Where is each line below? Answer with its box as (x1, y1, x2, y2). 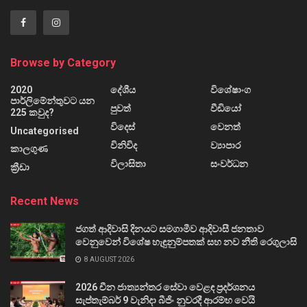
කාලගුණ (10, 143, 48, 155)
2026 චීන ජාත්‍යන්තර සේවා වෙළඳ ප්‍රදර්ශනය (75, 282, 255, 293)
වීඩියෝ (210, 103, 241, 114)
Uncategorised (10, 125, 79, 137)
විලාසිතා (110, 158, 146, 170)
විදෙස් (110, 121, 135, 133)
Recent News (10, 195, 79, 208)
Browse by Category (10, 56, 116, 70)
